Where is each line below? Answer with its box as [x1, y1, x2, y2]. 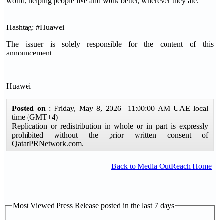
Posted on [12, 104, 49, 112]
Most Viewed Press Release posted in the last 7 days [13, 201, 174, 210]
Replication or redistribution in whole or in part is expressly [12, 122, 208, 130]
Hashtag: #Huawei [6, 23, 64, 31]
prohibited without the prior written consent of [12, 131, 208, 139]
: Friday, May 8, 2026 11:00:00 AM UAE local [49, 104, 209, 112]
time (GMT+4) [12, 113, 58, 121]
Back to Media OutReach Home [111, 162, 212, 170]
